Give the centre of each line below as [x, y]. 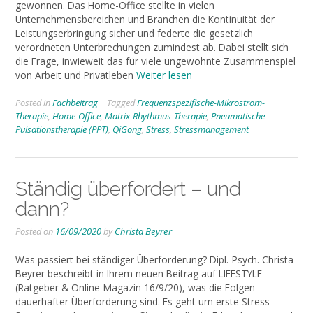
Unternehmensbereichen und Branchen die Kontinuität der [145, 19]
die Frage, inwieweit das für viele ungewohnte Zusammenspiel [155, 61]
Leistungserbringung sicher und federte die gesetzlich [134, 33]
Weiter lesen [164, 75]
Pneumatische [238, 116]
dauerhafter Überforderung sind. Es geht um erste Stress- [144, 301]
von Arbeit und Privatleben [76, 75]
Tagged [122, 103]
